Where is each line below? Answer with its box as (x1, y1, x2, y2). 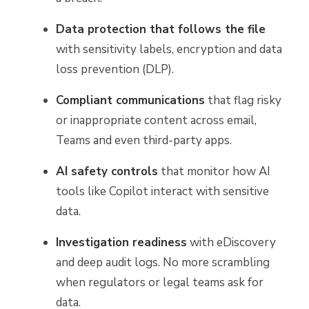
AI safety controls (56, 163, 158, 179)
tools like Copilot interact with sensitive (56, 183, 269, 199)
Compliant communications (56, 92, 205, 108)
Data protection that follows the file (56, 21, 266, 37)
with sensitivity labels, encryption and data (56, 41, 282, 57)
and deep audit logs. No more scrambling (56, 255, 270, 270)
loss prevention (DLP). (56, 61, 174, 77)
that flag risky (205, 92, 281, 108)
